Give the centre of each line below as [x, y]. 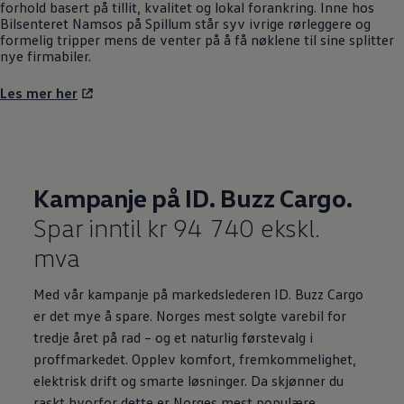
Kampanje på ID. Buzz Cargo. [193, 198]
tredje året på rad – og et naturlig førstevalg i [174, 338]
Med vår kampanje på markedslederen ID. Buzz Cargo [199, 294]
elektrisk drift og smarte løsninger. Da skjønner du [189, 381]
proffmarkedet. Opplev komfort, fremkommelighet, [195, 359]
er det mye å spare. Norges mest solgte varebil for [190, 316]
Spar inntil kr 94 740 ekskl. [177, 228]
